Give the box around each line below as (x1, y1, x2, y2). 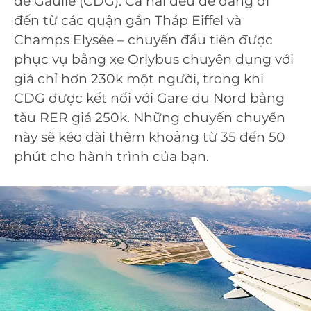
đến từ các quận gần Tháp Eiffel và (14, 12, 242, 28)
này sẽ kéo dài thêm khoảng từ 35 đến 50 (14, 128, 285, 145)
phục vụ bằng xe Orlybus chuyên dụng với (14, 51, 294, 67)
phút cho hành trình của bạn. (14, 148, 209, 165)
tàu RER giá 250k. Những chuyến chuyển (14, 109, 285, 126)
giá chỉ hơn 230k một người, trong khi (14, 70, 264, 87)
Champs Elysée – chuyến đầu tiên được (14, 31, 273, 48)
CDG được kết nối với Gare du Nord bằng (14, 90, 285, 106)
